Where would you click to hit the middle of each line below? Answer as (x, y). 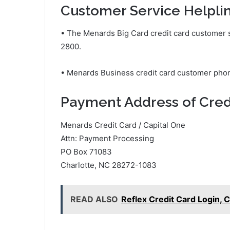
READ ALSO (94, 199)
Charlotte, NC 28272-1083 (109, 165)
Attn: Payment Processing (107, 138)
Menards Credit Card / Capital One (123, 125)
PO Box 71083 (86, 151)
